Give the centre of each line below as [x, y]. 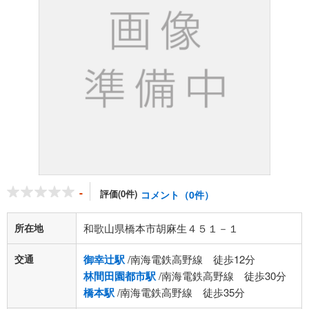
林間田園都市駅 [120, 276]
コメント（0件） [177, 195]
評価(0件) [119, 193]
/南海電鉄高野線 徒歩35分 [180, 292]
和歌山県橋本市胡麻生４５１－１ [161, 228]
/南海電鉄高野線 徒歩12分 [190, 259]
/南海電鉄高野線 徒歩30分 [221, 276]
